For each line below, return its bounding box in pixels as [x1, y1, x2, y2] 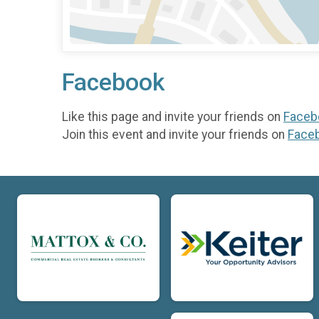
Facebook [62, 68, 164, 97]
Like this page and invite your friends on [62, 109, 283, 124]
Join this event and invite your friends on [62, 127, 288, 142]
